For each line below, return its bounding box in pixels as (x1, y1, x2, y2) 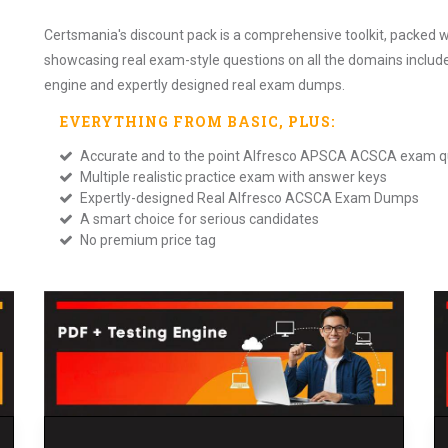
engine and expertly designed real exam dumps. (44, 77, 345, 93)
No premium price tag (77, 232, 216, 248)
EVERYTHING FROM (60, 112, 227, 131)
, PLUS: (279, 112, 335, 131)
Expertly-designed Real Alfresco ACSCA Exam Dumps (77, 190, 419, 206)
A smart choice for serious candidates (77, 211, 319, 227)
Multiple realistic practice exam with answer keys (77, 169, 387, 185)
